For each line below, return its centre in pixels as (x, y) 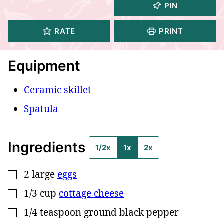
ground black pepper (131, 212)
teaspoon (61, 212)
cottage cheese (91, 193)
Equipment (44, 66)
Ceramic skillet (58, 90)
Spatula (41, 109)
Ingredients (48, 147)
